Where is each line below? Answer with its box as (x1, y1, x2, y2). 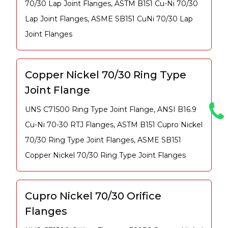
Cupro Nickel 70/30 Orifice (25, 190, 161, 203)
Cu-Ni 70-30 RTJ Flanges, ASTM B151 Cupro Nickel (25, 120, 203, 130)
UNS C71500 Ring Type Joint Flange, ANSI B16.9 (25, 105, 196, 115)
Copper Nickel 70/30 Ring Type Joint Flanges (25, 151, 186, 160)
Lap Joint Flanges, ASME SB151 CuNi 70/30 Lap (25, 14, 193, 24)
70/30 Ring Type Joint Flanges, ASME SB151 (25, 135, 181, 145)
